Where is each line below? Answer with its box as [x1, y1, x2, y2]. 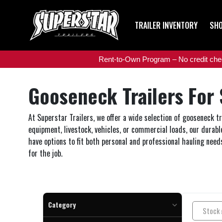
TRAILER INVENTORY [135, 19, 198, 32]
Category [48, 199, 76, 210]
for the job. [28, 147, 62, 160]
